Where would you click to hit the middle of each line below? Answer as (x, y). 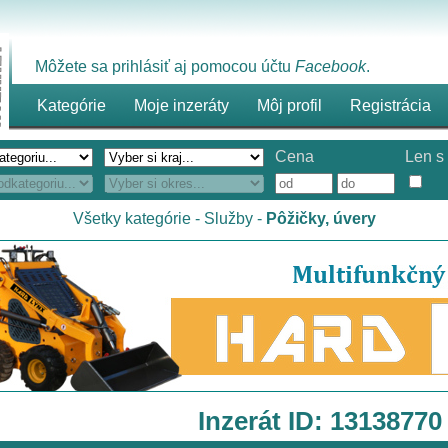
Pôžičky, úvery (320, 218)
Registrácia (390, 105)
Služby (228, 218)
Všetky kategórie (131, 218)
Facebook (330, 66)
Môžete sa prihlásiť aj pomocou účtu (165, 66)
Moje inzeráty (181, 105)
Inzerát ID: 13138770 (320, 421)
